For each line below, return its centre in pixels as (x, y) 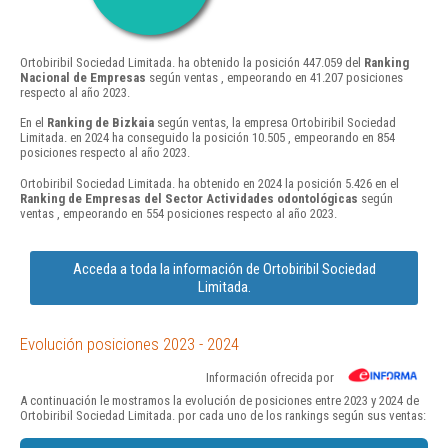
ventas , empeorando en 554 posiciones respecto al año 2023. (178, 213)
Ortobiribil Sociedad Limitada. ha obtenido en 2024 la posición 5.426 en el (209, 183)
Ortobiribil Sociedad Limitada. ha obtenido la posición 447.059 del (192, 63)
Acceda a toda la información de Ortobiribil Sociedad (224, 268)
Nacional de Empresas (83, 78)
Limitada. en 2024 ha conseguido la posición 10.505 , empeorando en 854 (207, 138)
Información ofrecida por (270, 377)
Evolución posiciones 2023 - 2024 (129, 343)
